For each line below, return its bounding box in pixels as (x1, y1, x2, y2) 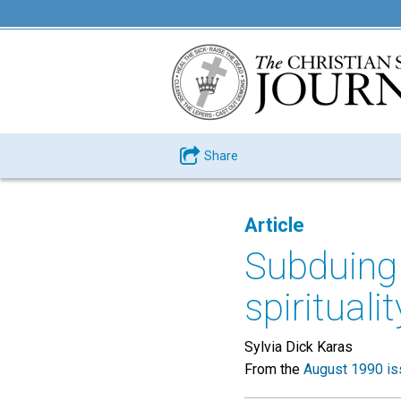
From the (244, 361, 303, 378)
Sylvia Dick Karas (244, 338, 353, 355)
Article (244, 214, 304, 236)
